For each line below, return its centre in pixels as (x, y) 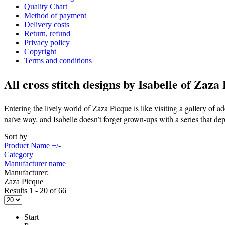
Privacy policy (47, 42)
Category (19, 154)
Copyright (40, 51)
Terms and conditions (58, 60)
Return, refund (47, 33)
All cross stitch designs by (71, 84)
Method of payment (55, 15)
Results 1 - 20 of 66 (35, 190)
